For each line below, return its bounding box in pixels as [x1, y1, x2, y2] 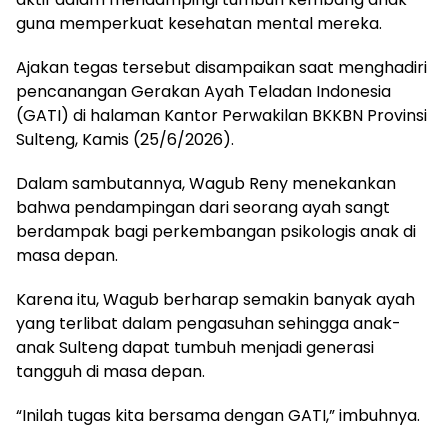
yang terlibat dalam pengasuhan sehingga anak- [16, 311, 401, 335]
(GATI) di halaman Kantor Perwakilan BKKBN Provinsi [16, 103, 427, 127]
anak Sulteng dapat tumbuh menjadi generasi [16, 335, 374, 359]
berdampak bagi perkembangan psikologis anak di [16, 219, 416, 243]
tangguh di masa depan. [16, 359, 205, 383]
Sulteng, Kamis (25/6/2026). [16, 127, 234, 151]
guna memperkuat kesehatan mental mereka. [16, 11, 382, 35]
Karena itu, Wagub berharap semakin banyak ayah [16, 287, 415, 311]
